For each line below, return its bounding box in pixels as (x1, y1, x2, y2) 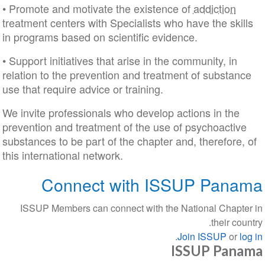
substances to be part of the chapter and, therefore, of (2, 133, 257, 148)
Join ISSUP (177, 230, 230, 243)
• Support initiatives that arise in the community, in (2, 53, 237, 68)
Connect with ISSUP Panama (41, 172, 263, 196)
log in (240, 230, 263, 243)
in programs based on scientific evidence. (2, 29, 198, 44)
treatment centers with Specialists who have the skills (2, 15, 253, 30)
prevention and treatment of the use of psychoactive (2, 119, 247, 134)
